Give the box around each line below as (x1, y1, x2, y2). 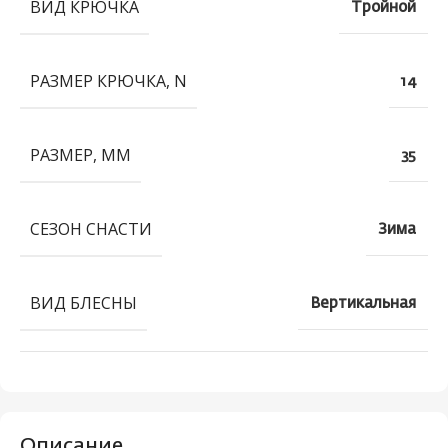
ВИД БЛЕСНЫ (30, 292, 137, 315)
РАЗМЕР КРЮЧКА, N (30, 70, 187, 93)
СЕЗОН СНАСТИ (30, 218, 152, 241)
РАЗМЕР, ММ (30, 144, 131, 167)
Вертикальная (310, 296, 416, 312)
